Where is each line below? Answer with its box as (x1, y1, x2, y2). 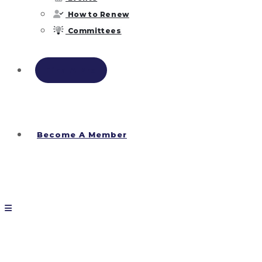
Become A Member (37, 130, 127, 139)
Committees (65, 26, 122, 35)
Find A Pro (46, 65, 96, 75)
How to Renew (65, 10, 129, 19)
